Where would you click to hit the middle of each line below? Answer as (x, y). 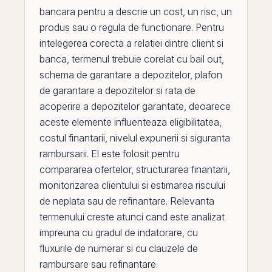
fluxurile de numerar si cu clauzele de (119, 248)
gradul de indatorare (139, 233)
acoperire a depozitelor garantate (112, 106)
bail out (206, 59)
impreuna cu (67, 233)
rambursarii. (65, 154)
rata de (180, 90)
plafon (209, 75)
